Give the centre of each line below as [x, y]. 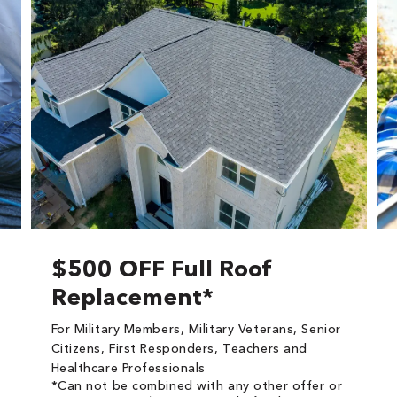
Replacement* [132, 297]
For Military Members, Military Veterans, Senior [196, 329]
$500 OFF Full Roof [161, 269]
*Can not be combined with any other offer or [197, 385]
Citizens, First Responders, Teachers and [179, 348]
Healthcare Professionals [128, 368]
